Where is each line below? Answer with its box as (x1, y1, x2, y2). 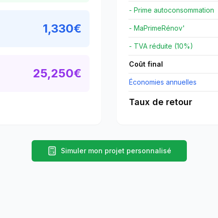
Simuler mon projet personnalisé (60, 146, 171, 155)
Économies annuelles (129, 78, 197, 86)
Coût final (129, 60, 163, 68)
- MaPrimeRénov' (129, 24, 185, 32)
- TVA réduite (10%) (129, 42, 193, 50)
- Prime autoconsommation (129, 6, 214, 14)
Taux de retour (129, 97, 192, 107)
